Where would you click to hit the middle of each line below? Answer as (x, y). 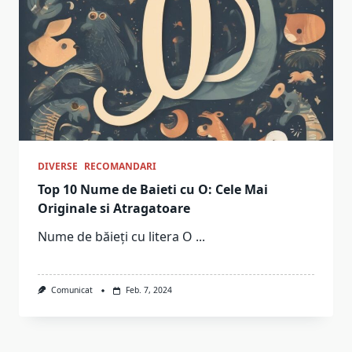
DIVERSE (58, 167)
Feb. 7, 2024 (148, 290)
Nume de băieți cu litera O (115, 237)
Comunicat (71, 290)
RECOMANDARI (120, 167)
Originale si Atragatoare (114, 209)
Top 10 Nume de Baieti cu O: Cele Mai (153, 190)
